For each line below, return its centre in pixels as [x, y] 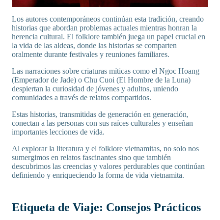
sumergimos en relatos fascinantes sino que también [91, 158]
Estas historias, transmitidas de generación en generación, [100, 114]
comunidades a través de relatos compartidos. [82, 98]
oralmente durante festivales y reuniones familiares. [92, 55]
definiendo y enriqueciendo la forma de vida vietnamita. [98, 175]
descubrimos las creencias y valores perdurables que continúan [108, 166]
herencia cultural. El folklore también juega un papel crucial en [109, 37]
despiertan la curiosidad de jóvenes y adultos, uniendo [95, 89]
